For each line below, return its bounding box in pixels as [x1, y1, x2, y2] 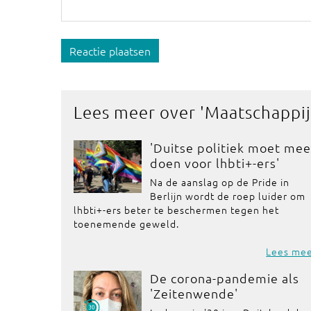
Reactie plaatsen [69, 43, 151, 58]
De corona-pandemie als [150, 270, 300, 286]
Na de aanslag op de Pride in [150, 175, 290, 189]
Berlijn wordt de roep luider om [150, 189, 306, 203]
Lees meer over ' [74, 101, 205, 122]
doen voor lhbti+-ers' [150, 155, 280, 171]
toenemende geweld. [74, 217, 179, 230]
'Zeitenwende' [150, 285, 239, 301]
